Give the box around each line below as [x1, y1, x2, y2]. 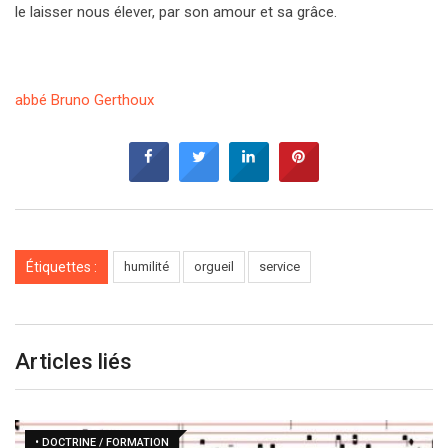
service [259, 259, 300, 275]
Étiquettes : [26, 259, 97, 276]
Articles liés [15, 349, 132, 375]
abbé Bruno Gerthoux [15, 91, 154, 110]
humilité [124, 259, 169, 275]
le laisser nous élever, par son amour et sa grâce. [15, 3, 337, 22]
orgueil [194, 259, 234, 275]
